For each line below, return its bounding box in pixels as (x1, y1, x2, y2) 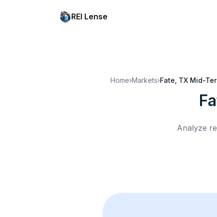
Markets (132, 76, 157, 84)
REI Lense (71, 12, 108, 21)
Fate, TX (160, 76, 188, 84)
